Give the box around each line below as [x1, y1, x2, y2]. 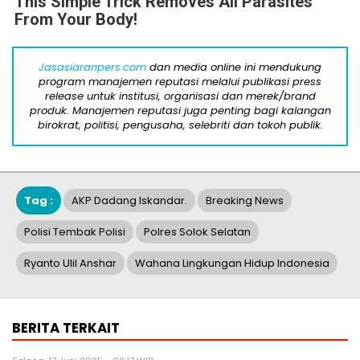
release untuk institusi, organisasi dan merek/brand [44, 88, 316, 104]
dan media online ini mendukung [146, 59, 321, 75]
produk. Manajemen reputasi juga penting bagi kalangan [29, 102, 331, 118]
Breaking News [206, 192, 284, 208]
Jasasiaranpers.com [39, 59, 146, 75]
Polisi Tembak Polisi [24, 223, 125, 239]
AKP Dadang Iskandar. [72, 192, 187, 208]
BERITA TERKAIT [12, 317, 120, 337]
